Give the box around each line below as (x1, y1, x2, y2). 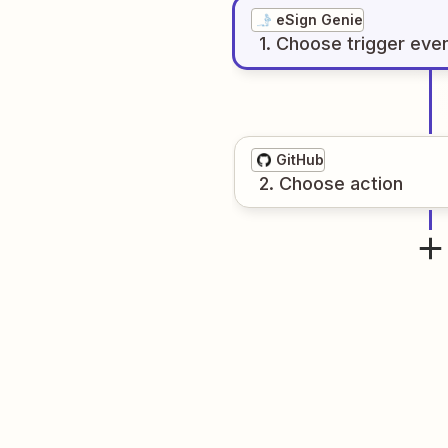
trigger (347, 33, 405, 54)
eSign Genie (276, 11, 363, 28)
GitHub (276, 151, 324, 168)
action (350, 173, 403, 194)
